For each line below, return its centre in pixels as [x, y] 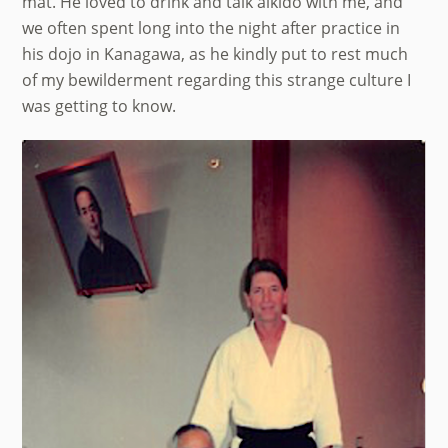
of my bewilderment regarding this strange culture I [217, 80]
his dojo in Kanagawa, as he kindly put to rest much [215, 54]
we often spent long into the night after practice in [211, 28]
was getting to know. [99, 106]
